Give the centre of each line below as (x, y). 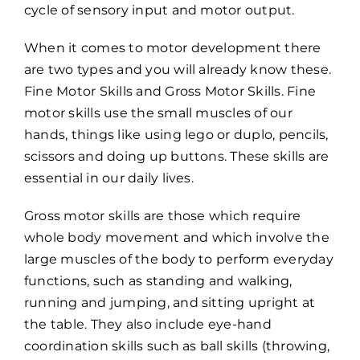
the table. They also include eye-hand (148, 325)
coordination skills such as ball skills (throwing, (177, 346)
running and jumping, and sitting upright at (170, 303)
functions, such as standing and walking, (158, 281)
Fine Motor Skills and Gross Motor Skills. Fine (170, 92)
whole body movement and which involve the (177, 238)
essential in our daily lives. (111, 178)
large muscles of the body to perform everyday (179, 260)
